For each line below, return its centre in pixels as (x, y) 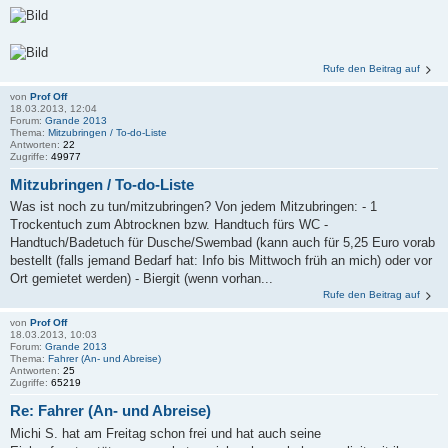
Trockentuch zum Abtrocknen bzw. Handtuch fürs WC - (169, 225)
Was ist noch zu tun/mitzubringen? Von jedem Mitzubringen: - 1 (193, 207)
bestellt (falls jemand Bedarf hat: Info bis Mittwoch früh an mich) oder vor (221, 261)
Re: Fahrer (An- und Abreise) (110, 411)
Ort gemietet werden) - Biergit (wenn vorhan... (141, 279)
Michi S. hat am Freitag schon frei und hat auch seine (165, 433)
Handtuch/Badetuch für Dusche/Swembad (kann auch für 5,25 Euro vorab (222, 243)
